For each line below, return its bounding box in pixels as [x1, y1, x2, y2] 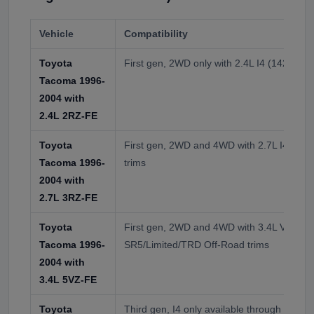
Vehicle [39, 27, 74, 39]
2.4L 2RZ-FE [39, 109, 97, 121]
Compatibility [124, 27, 188, 39]
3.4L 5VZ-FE [39, 273, 97, 285]
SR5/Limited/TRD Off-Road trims [124, 238, 269, 250]
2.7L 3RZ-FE [39, 191, 97, 203]
